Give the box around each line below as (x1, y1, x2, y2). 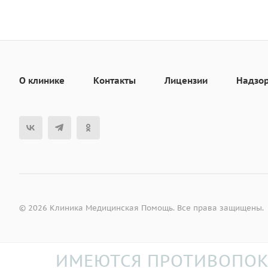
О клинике (19, 75, 65, 87)
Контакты (93, 75, 136, 87)
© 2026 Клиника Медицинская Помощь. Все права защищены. (19, 203, 264, 214)
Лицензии (165, 75, 208, 87)
